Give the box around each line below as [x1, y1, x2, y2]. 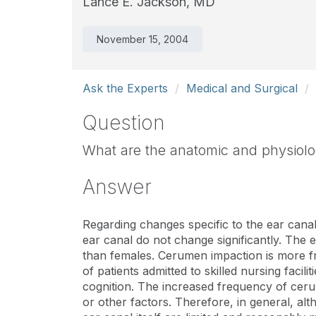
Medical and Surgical [186, 81, 298, 95]
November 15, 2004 [97, 33, 188, 45]
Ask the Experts [83, 81, 168, 95]
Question [83, 111, 165, 135]
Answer [83, 175, 152, 199]
